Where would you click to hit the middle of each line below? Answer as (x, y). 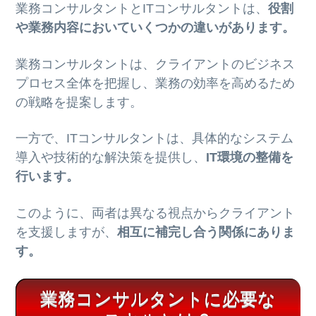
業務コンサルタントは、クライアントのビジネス (156, 64)
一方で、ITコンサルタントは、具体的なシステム (155, 139)
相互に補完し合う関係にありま (206, 232)
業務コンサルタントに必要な (158, 298)
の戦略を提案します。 (79, 102)
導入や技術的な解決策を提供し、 (111, 158)
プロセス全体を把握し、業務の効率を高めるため (156, 83)
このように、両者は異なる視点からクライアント (156, 213)
